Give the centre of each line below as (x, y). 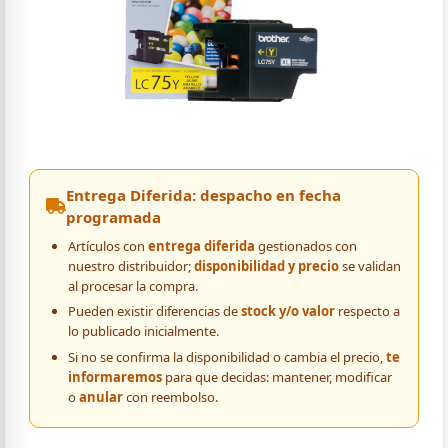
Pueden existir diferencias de (154, 311)
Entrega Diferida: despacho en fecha (203, 194)
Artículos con (107, 245)
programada (113, 216)
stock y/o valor (287, 311)
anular (100, 396)
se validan (369, 265)
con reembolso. (170, 396)
